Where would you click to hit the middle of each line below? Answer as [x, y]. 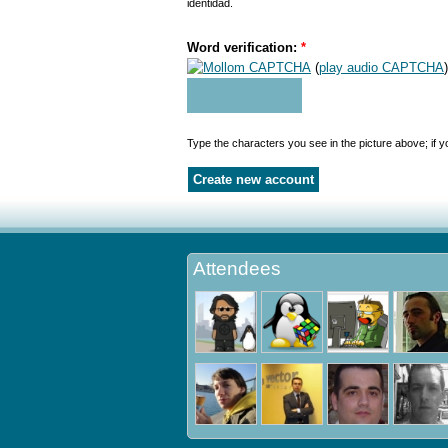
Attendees [237, 268]
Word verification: [244, 48]
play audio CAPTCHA [381, 68]
